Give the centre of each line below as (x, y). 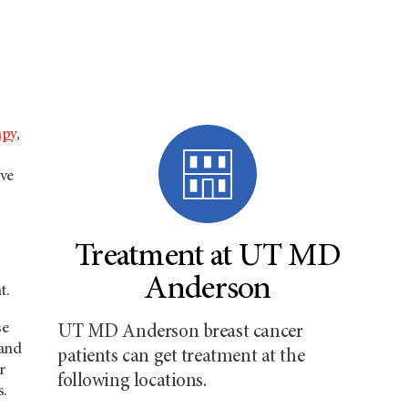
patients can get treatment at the (181, 357)
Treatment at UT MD (208, 258)
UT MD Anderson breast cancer (180, 333)
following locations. (132, 382)
